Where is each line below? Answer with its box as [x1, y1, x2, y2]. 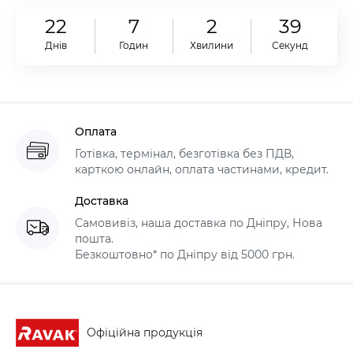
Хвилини [190, 39, 234, 52]
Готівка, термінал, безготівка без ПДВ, [75, 147, 294, 162]
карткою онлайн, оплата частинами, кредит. [75, 162, 329, 177]
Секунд [272, 39, 309, 52]
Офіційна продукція [87, 325, 203, 340]
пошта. [75, 232, 113, 247]
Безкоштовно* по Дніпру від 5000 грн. [75, 247, 295, 262]
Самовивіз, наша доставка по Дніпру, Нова [75, 216, 322, 231]
